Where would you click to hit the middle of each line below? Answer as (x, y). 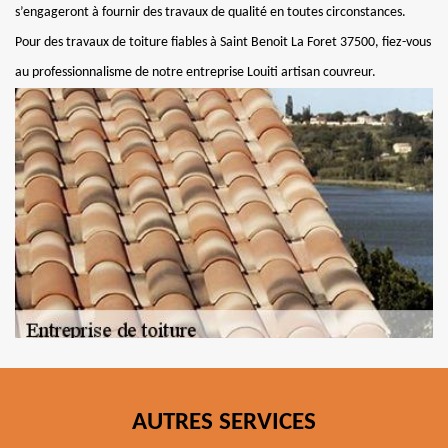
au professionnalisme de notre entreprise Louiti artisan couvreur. (195, 72)
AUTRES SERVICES (224, 422)
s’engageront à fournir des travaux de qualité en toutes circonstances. (210, 12)
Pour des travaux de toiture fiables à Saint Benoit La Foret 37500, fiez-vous (223, 42)
